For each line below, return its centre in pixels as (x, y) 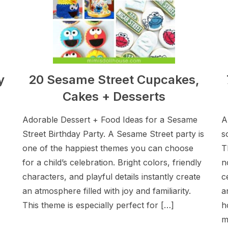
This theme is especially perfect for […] (98, 205)
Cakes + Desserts (114, 96)
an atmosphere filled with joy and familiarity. (107, 191)
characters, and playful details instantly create (112, 177)
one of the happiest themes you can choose (108, 148)
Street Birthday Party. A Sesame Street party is (113, 134)
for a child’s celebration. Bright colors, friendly (112, 162)
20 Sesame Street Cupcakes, (114, 80)
